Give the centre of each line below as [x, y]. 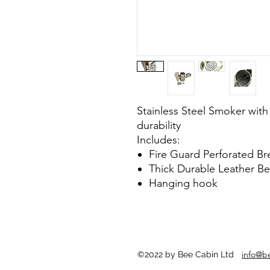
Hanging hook [183, 183]
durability [159, 125]
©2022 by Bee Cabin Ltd [186, 254]
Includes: [159, 140]
